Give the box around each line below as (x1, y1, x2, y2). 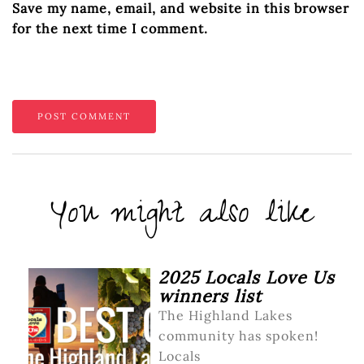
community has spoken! (158, 327, 318, 344)
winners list (158, 284, 262, 307)
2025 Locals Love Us (158, 266, 335, 288)
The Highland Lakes (158, 306, 292, 323)
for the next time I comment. (12, 19, 208, 37)
